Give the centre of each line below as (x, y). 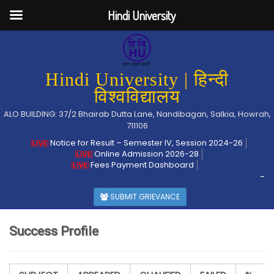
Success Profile (54, 231)
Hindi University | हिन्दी (137, 79)
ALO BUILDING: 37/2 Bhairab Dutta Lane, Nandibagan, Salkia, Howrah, (137, 114)
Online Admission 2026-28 (145, 154)
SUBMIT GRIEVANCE (144, 197)
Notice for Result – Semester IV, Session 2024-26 (145, 143)
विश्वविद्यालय (137, 96)
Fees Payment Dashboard (141, 165)
